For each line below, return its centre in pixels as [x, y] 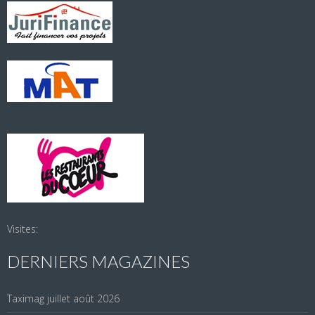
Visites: [22, 229]
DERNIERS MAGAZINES [98, 262]
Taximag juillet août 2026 [63, 299]
